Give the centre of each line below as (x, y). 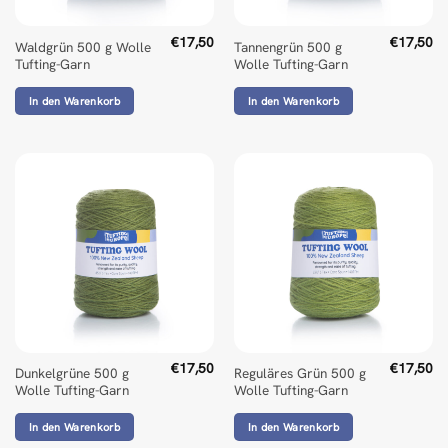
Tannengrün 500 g (287, 46)
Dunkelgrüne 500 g (71, 373)
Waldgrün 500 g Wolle (82, 46)
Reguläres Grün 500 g (299, 373)
